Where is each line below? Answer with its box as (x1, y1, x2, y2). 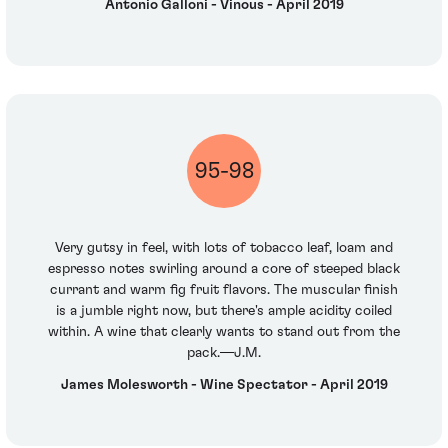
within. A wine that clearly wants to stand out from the (48, 325, 400, 340)
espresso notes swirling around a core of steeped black (48, 262, 400, 277)
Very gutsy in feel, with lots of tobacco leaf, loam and (55, 241, 393, 256)
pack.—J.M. (187, 346, 261, 361)
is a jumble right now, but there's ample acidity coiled (56, 304, 392, 319)
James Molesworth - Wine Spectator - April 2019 (60, 377, 388, 392)
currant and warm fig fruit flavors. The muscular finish (50, 283, 398, 298)
